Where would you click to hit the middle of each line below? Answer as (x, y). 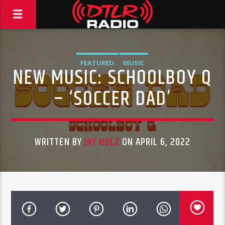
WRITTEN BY (60, 142)
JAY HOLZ (102, 142)
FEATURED (97, 63)
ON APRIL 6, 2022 (155, 142)
